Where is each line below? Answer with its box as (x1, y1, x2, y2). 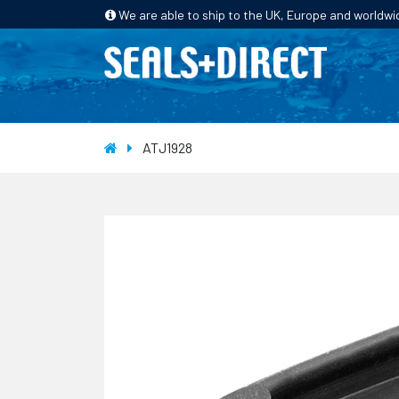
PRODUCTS (188, 93, 260, 110)
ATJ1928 (142, 139, 192, 156)
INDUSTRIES (309, 93, 387, 110)
